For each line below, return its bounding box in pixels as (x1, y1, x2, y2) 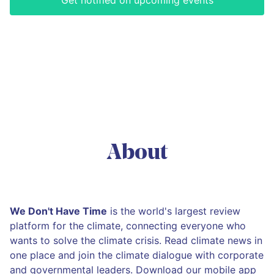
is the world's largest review (107, 205, 240, 218)
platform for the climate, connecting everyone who (10, 220, 246, 232)
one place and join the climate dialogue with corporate (10, 249, 264, 262)
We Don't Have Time (10, 205, 107, 218)
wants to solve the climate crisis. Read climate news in (10, 234, 262, 247)
